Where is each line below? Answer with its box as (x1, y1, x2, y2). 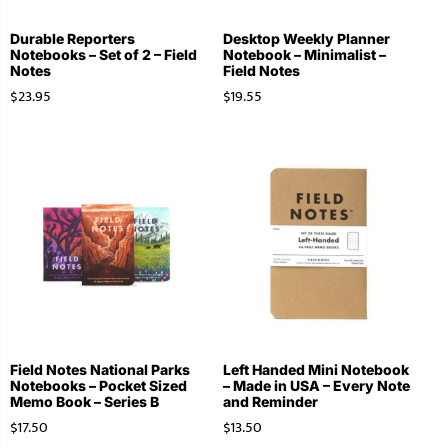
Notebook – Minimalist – (222, 46, 386, 64)
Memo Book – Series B (10, 393, 159, 411)
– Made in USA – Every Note (222, 377, 410, 395)
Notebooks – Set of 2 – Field (10, 46, 197, 64)
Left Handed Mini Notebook (222, 361, 409, 379)
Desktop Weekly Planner (222, 30, 390, 48)
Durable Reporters (10, 30, 135, 48)
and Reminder (222, 393, 318, 411)
